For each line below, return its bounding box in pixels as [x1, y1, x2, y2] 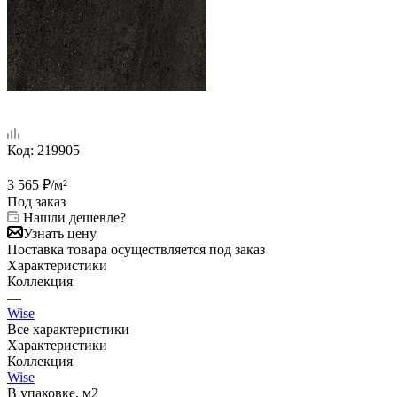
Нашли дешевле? [23, 209, 126, 225]
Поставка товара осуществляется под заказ [7, 241, 265, 257]
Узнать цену [23, 225, 97, 241]
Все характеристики [7, 321, 129, 337]
